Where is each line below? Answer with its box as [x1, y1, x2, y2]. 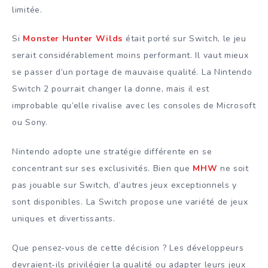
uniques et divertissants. [12, 213, 115, 225]
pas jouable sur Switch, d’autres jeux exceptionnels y [12, 179, 237, 191]
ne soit [217, 163, 249, 175]
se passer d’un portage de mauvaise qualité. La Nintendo [12, 66, 252, 78]
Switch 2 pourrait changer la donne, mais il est [12, 83, 209, 95]
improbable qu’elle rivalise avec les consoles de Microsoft [12, 100, 256, 112]
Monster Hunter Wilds [23, 33, 123, 45]
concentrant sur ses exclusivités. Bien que [12, 163, 193, 175]
